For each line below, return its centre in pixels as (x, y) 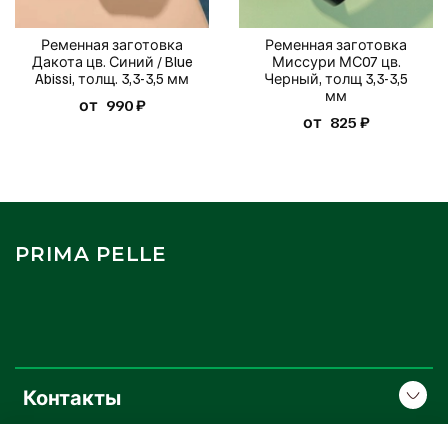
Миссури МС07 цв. (336, 61)
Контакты (72, 396)
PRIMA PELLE (91, 254)
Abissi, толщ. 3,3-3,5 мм (112, 78)
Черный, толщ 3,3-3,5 (336, 78)
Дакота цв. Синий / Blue (112, 61)
